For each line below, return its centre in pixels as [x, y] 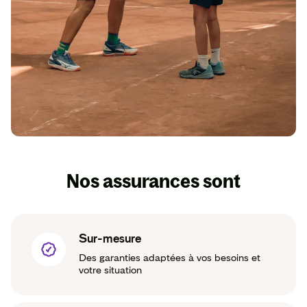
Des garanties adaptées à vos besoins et [170, 258]
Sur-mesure [110, 239]
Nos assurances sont [153, 181]
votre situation [110, 271]
